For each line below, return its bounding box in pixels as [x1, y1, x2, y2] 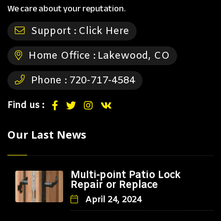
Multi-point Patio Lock [70, 169, 181, 182]
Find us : [7, 100, 44, 111]
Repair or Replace [70, 179, 158, 192]
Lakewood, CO [98, 49, 170, 63]
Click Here [78, 25, 129, 38]
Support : [28, 25, 76, 38]
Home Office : [26, 49, 96, 63]
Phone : [28, 74, 67, 87]
